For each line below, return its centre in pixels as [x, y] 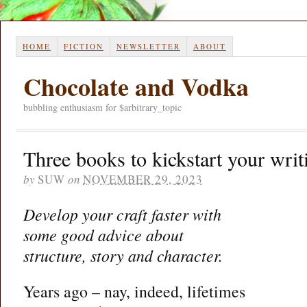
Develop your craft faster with [122, 214]
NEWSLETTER [148, 46]
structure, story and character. [123, 255]
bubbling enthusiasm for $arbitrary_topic [102, 107]
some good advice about [103, 234]
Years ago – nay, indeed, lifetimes [134, 291]
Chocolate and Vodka [136, 86]
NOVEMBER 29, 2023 [143, 179]
